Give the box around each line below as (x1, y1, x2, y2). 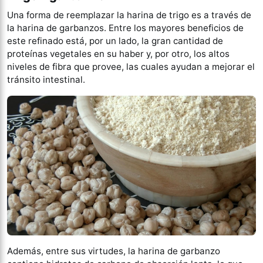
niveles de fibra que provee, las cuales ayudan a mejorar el (7, 60, 255, 72)
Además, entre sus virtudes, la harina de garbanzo (7, 245, 220, 257)
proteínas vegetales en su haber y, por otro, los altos (7, 48, 230, 59)
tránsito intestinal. (7, 73, 85, 85)
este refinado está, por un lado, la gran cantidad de (7, 35, 223, 46)
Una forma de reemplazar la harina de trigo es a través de (7, 9, 251, 21)
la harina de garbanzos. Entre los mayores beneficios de (7, 22, 244, 33)
